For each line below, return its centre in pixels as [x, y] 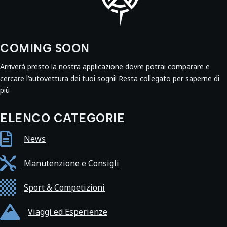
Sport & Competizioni [64, 187]
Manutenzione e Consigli [71, 163]
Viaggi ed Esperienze [68, 212]
